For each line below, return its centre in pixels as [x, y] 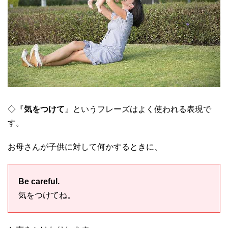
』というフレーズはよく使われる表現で [138, 109]
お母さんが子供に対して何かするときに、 [85, 147]
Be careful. [39, 182]
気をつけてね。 [47, 195]
